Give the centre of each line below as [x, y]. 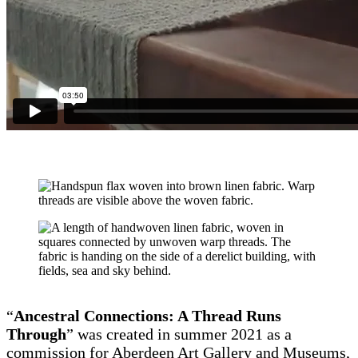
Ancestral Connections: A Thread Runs [147, 315]
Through [36, 334]
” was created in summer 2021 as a [179, 334]
